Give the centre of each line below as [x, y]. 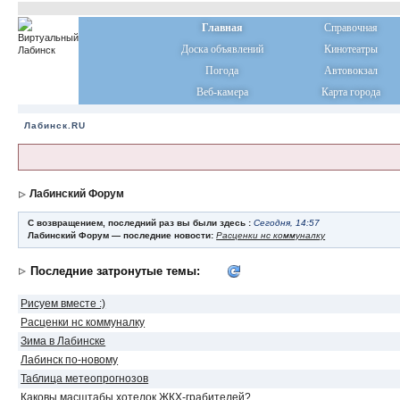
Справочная [350, 28]
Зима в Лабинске [63, 341]
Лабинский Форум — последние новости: [122, 235]
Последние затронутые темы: [117, 271]
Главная [222, 28]
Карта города [350, 92]
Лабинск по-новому [70, 360]
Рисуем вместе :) [63, 304]
